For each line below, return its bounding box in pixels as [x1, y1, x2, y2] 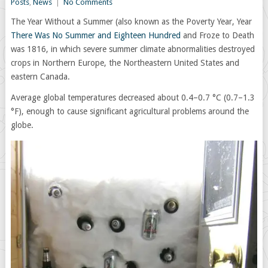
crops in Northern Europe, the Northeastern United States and [10, 58, 239, 68]
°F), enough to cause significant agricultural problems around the [10, 106, 249, 116]
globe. [10, 120, 33, 130]
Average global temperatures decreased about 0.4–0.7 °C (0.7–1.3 [10, 93, 255, 102]
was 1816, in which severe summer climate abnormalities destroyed [10, 44, 255, 54]
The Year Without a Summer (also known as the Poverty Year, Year [10, 17, 252, 26]
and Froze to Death [180, 31, 254, 40]
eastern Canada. [10, 72, 70, 81]
